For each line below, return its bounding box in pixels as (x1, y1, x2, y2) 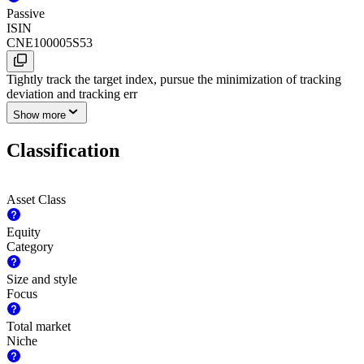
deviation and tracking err (6, 87, 137, 102)
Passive (6, 6, 45, 21)
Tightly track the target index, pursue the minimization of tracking (6, 72, 341, 87)
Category (6, 240, 54, 254)
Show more (13, 109, 66, 122)
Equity (6, 225, 41, 240)
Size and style (6, 272, 77, 287)
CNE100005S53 (6, 36, 93, 50)
